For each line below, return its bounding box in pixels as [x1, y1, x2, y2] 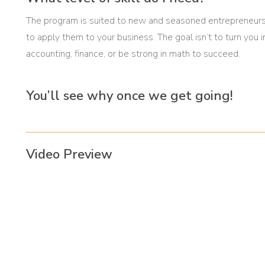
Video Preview [25, 146, 112, 163]
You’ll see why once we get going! [25, 87, 233, 105]
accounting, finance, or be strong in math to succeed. [25, 47, 240, 60]
